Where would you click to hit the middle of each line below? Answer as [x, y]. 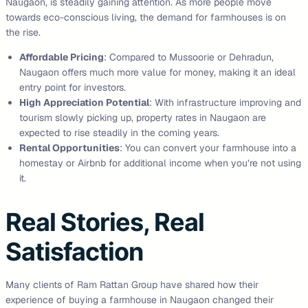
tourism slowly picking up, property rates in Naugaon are [143, 117]
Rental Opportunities [69, 147]
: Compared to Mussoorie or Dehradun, [189, 57]
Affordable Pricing [62, 57]
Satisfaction [74, 251]
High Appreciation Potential [84, 102]
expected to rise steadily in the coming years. [119, 132]
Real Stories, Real [105, 222]
